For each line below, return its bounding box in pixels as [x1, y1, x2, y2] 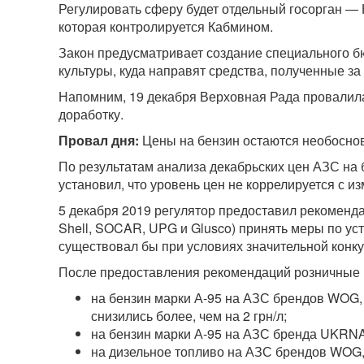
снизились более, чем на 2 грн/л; [91, 306, 287, 326]
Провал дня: [58, 131, 142, 150]
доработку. [58, 105, 123, 124]
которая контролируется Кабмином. [58, 17, 273, 37]
